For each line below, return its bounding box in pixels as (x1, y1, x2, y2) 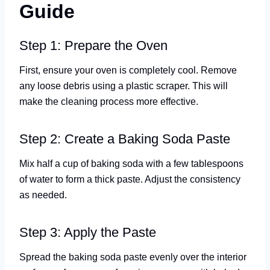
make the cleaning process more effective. (19, 95, 198, 107)
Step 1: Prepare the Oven (19, 37, 168, 53)
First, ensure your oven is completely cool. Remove (19, 64, 237, 75)
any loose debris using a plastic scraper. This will (19, 80, 228, 91)
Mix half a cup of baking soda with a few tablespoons (19, 157, 243, 169)
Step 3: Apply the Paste (19, 224, 156, 240)
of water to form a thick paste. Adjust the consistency (19, 173, 240, 184)
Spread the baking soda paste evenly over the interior (19, 251, 246, 262)
